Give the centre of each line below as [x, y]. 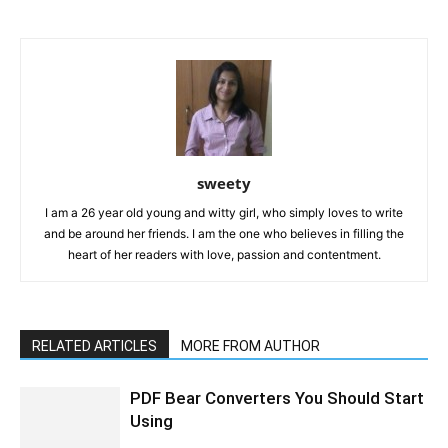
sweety [224, 182]
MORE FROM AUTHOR [250, 345]
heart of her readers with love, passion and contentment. [224, 254]
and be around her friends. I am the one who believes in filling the [224, 233]
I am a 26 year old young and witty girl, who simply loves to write [224, 212]
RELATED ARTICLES [94, 345]
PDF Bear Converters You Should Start [277, 397]
